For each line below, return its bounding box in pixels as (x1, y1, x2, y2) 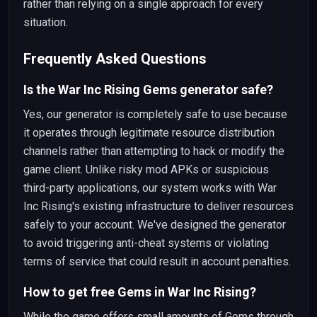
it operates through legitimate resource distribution (23, 126, 275, 139)
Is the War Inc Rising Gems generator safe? (23, 82, 273, 97)
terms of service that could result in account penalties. (23, 255, 291, 268)
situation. (23, 16, 68, 29)
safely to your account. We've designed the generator (23, 218, 286, 231)
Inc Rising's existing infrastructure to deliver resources (23, 200, 294, 213)
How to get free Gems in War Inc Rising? (23, 284, 256, 299)
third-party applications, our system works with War (23, 181, 277, 195)
